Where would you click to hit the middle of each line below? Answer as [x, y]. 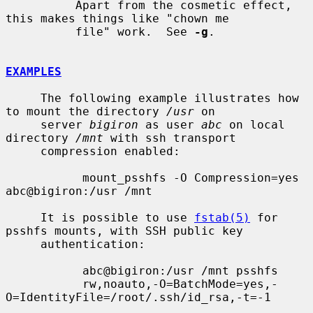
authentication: [23, 244]
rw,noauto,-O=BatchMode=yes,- [44, 284]
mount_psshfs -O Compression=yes [44, 177]
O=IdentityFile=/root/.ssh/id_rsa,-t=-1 [138, 297]
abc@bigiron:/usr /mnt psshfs [44, 270]
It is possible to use [117, 217]
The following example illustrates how [23, 98]
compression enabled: [23, 151]
